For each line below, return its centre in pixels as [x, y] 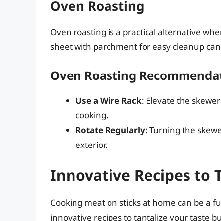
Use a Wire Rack [109, 100]
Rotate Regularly [110, 130]
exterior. [92, 145]
